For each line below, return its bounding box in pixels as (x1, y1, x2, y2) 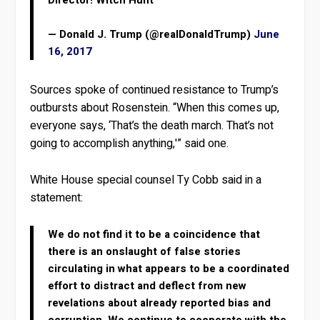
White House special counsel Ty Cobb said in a (30, 171, 262, 189)
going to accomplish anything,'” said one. (30, 135, 229, 153)
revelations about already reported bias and (48, 294, 271, 311)
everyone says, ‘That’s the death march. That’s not (30, 117, 274, 135)
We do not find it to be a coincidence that (48, 226, 261, 242)
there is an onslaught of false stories (48, 243, 241, 259)
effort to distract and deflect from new (48, 277, 247, 294)
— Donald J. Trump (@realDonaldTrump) (48, 26, 254, 43)
